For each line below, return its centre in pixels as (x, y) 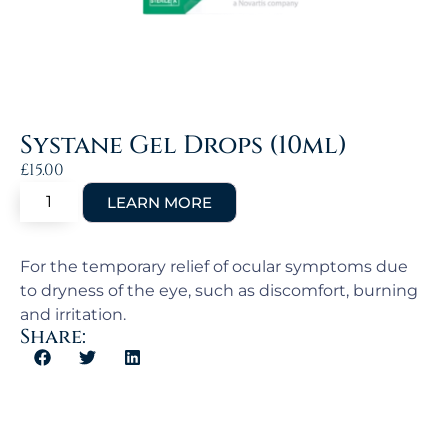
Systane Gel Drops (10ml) (183, 146)
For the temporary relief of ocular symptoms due (214, 267)
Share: (53, 337)
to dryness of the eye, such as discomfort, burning (219, 291)
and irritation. (73, 315)
